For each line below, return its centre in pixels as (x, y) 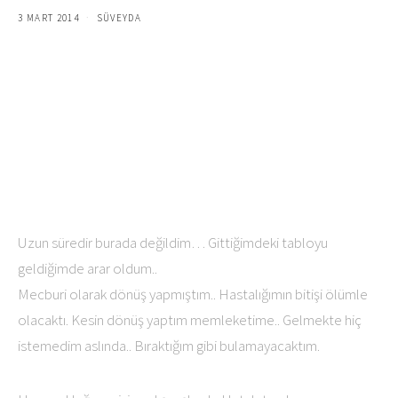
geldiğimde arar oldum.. (88, 268)
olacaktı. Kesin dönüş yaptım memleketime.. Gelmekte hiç (190, 320)
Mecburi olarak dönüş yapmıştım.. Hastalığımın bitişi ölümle (193, 294)
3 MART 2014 (49, 18)
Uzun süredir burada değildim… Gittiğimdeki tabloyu (173, 243)
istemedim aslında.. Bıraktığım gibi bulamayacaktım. (169, 346)
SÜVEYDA (119, 18)
